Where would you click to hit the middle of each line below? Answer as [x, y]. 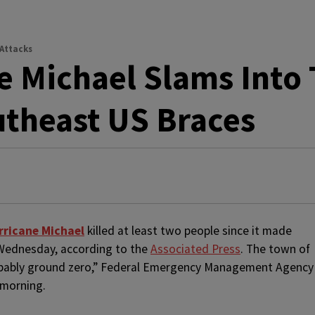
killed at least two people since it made [188, 231]
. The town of [275, 249]
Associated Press [195, 249]
